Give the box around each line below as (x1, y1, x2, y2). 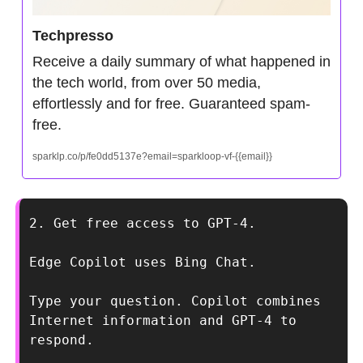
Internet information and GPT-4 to (29, 312, 297, 328)
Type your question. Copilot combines (29, 293, 321, 309)
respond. (29, 331, 94, 348)
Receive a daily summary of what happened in (32, 53, 331, 70)
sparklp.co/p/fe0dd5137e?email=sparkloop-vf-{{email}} (32, 150, 272, 162)
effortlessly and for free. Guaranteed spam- (32, 95, 310, 112)
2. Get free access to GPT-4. (29, 215, 256, 231)
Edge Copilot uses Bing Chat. (29, 254, 256, 270)
